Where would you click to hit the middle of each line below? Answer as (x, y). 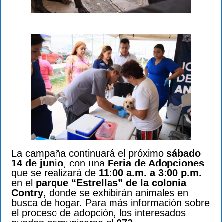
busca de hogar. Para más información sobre (111, 202)
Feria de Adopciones (156, 163)
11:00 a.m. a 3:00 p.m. (150, 173)
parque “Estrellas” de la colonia (111, 183)
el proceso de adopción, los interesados (99, 212)
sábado (184, 153)
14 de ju (30, 163)
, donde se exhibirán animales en (116, 193)
